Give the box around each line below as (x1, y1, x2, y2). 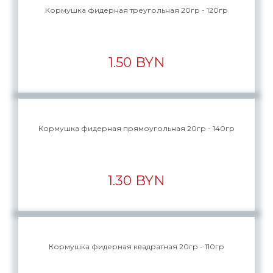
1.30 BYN (108, 172, 165, 189)
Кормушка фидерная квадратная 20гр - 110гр (49, 242, 224, 251)
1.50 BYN (108, 54, 165, 71)
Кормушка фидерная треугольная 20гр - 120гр (45, 5, 228, 15)
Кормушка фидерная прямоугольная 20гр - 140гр (38, 124, 235, 133)
